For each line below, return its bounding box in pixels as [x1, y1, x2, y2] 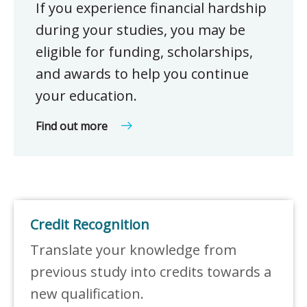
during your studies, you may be [36, 21, 245, 40]
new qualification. [30, 284, 144, 304]
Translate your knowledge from [30, 241, 236, 260]
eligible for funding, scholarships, [36, 42, 253, 62]
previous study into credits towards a [30, 262, 271, 282]
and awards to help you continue [36, 64, 249, 84]
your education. [36, 86, 137, 106]
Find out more [36, 119, 110, 134]
